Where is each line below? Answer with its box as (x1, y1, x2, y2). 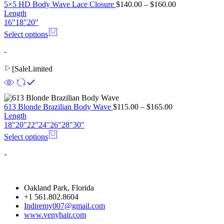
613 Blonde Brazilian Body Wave (4, 102, 113, 111)
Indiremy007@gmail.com (24, 201, 105, 210)
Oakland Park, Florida (24, 183, 94, 192)
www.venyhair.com (24, 210, 86, 219)
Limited (28, 64, 52, 73)
